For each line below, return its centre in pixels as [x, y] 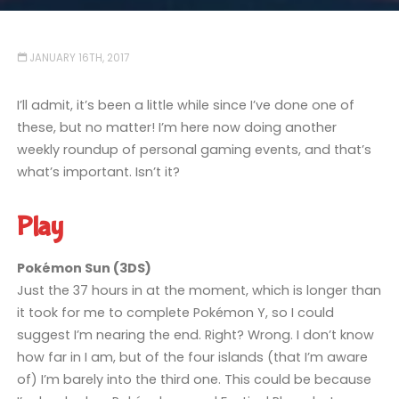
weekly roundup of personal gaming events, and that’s [194, 149]
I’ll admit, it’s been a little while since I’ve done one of [185, 105]
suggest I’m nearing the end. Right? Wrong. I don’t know [195, 335]
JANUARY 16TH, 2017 [80, 58]
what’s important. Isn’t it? [98, 171]
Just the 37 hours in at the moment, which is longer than [199, 291]
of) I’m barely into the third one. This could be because [194, 380]
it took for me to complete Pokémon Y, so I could [175, 313]
